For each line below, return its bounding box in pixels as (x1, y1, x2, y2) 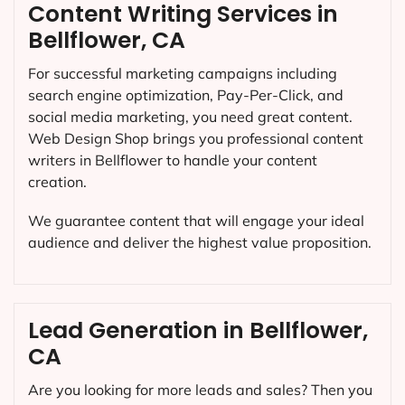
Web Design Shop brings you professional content (28, 128, 363, 147)
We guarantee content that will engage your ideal (28, 211, 364, 230)
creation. (28, 172, 87, 191)
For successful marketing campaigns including (28, 63, 337, 82)
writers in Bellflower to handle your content (28, 150, 317, 169)
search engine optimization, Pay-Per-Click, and (28, 85, 344, 104)
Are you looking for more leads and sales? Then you (28, 381, 372, 400)
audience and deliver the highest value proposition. (28, 232, 372, 251)
